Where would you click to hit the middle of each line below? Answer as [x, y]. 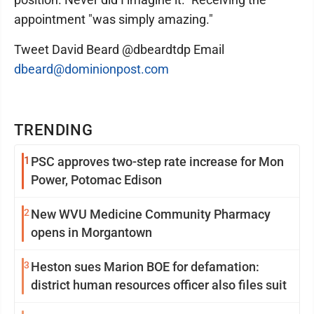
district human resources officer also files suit [159, 285]
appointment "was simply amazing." [114, 19]
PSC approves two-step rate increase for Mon [157, 162]
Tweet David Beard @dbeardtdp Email [119, 49]
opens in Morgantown [91, 232]
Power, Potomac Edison [96, 180]
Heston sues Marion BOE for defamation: [145, 267]
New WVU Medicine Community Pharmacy [151, 214]
